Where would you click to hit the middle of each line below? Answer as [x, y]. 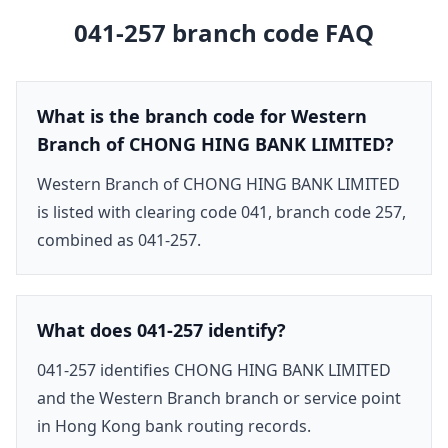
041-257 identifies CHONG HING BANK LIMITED [214, 369]
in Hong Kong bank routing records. [174, 425]
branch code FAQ [270, 32]
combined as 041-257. [119, 239]
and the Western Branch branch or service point [219, 397]
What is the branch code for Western [202, 115]
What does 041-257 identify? [161, 329]
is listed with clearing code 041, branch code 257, [221, 211]
